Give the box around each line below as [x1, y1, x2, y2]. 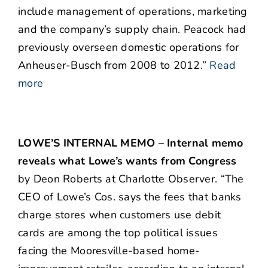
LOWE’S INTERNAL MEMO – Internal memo [18, 136, 243, 151]
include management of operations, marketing [18, 4, 248, 19]
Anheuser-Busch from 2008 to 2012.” [18, 58, 210, 73]
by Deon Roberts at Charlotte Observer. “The [18, 172, 244, 187]
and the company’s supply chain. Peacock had [18, 22, 246, 37]
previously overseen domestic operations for [18, 40, 239, 55]
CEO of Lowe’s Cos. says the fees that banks [18, 190, 242, 205]
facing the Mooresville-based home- [18, 243, 200, 258]
